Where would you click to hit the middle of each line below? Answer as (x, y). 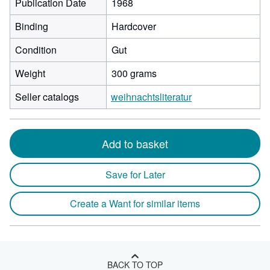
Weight (30, 73)
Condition (36, 50)
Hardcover (134, 26)
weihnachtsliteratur (151, 97)
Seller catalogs (47, 97)
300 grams (134, 73)
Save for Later (135, 174)
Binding (32, 26)
